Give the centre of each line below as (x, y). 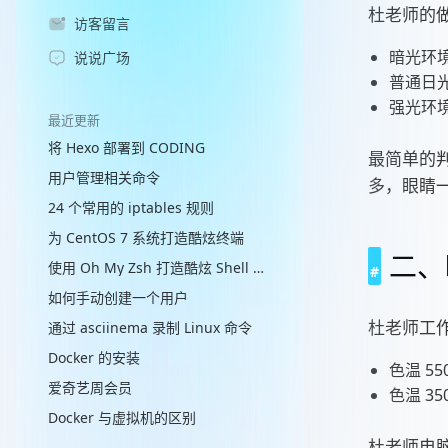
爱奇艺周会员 (90, 387)
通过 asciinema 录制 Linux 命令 (150, 327)
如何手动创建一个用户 (118, 297)
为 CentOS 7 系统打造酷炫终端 (146, 237)
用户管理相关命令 (104, 177)
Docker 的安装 (94, 357)
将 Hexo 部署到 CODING (126, 147)
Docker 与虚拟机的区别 (122, 417)
